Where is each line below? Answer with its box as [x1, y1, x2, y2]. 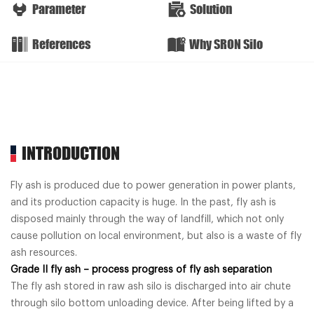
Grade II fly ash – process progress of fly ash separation [11, 265, 272, 275]
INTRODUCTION [22, 143, 120, 164]
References [32, 36, 90, 53]
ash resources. [11, 248, 77, 259]
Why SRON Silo [189, 36, 263, 53]
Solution [190, 1, 232, 18]
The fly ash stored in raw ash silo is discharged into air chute [11, 282, 291, 292]
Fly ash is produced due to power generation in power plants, [11, 181, 296, 191]
